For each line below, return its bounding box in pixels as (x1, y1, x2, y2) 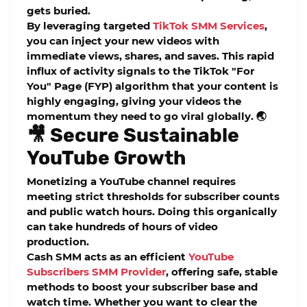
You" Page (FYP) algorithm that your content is (27, 79, 278, 93)
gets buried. (27, 3, 90, 17)
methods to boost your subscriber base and (27, 280, 258, 294)
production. (27, 235, 89, 249)
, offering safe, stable (166, 265, 278, 279)
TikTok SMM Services (153, 19, 265, 32)
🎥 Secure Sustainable (27, 123, 239, 147)
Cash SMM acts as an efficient (27, 250, 188, 264)
